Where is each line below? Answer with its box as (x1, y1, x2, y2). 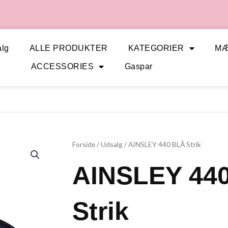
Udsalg (101, 140, 123, 149)
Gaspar (124, 62, 153, 71)
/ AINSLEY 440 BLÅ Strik (123, 140, 201, 149)
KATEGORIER (128, 44, 184, 52)
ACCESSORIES (31, 62, 94, 71)
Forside (72, 140, 95, 149)
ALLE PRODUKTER (29, 44, 108, 52)
